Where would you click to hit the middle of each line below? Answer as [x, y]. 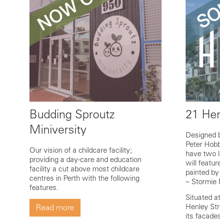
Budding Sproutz [72, 114]
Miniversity [58, 130]
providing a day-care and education [85, 160]
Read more [55, 208]
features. [44, 188]
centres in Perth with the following [84, 179]
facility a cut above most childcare [84, 169]
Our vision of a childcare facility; [81, 151]
